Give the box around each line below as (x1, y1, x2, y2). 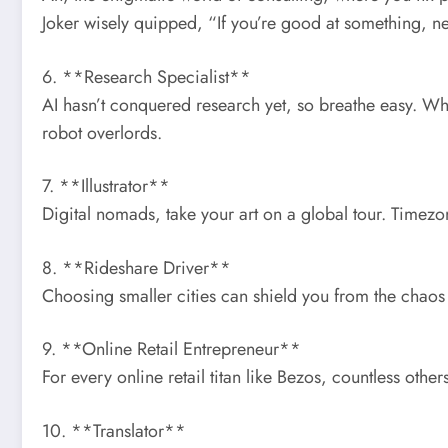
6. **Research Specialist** (42, 63, 251, 90)
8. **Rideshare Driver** (42, 254, 231, 281)
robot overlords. (42, 119, 162, 146)
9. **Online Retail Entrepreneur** (42, 336, 301, 363)
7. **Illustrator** (42, 173, 170, 200)
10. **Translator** (42, 417, 186, 444)
